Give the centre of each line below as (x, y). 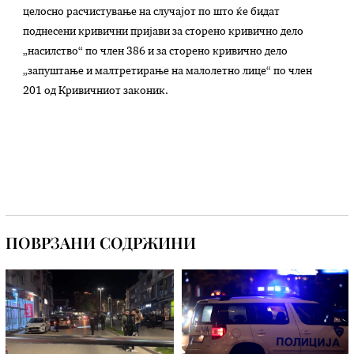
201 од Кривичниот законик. (96, 92)
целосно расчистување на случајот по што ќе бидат (152, 13)
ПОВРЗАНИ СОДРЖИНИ (101, 243)
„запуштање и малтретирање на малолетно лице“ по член (168, 72)
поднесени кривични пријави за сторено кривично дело (164, 32)
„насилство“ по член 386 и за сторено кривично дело (156, 52)
